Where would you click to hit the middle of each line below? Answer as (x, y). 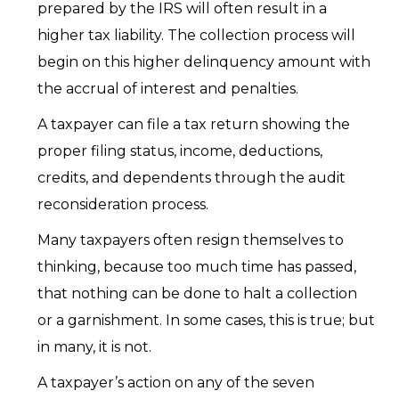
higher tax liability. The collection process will (196, 35)
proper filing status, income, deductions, (179, 151)
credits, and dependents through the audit (191, 178)
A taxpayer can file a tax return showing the (193, 124)
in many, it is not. (94, 347)
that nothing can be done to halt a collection (197, 293)
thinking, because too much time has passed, (196, 267)
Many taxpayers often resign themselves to (190, 240)
